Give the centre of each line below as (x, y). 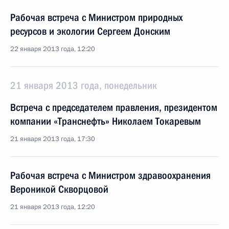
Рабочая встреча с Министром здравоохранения (110, 175)
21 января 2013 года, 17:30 (53, 139)
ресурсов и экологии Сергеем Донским (90, 31)
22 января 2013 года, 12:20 (53, 49)
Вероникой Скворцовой (59, 189)
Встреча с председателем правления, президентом (114, 107)
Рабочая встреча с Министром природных (96, 17)
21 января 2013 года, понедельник (84, 85)
